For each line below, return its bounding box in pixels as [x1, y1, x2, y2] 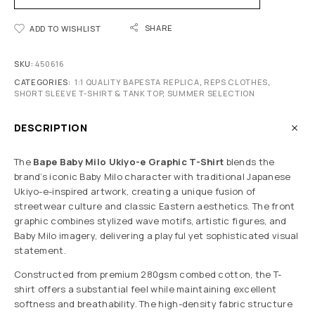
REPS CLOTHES [203, 77, 269, 88]
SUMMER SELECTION [167, 88, 255, 99]
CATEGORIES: [14, 77, 73, 88]
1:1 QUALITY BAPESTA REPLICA [72, 77, 200, 88]
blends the [224, 155, 275, 169]
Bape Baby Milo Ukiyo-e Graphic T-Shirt [33, 155, 224, 169]
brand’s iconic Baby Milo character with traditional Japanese [14, 170, 291, 184]
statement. [14, 244, 66, 257]
